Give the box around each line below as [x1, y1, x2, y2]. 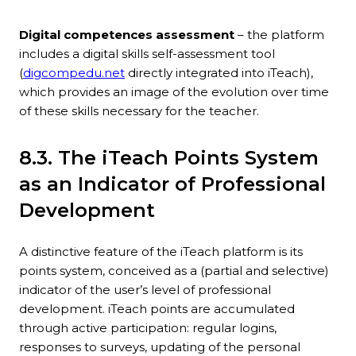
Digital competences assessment [19, 27, 234, 43]
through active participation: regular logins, [19, 320, 277, 336]
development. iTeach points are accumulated [19, 301, 295, 317]
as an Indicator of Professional [19, 172, 326, 196]
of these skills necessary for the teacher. [19, 103, 259, 119]
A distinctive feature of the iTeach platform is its [19, 244, 303, 260]
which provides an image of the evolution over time [19, 84, 329, 100]
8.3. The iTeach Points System [19, 146, 319, 170]
